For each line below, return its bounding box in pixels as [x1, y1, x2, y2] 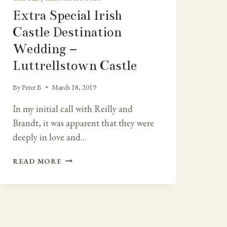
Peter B [22, 82, 42, 92]
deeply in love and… [13, 131, 86, 143]
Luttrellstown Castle [13, 57, 137, 73]
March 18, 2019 [52, 82, 97, 92]
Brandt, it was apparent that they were [13, 117, 154, 129]
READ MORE [13, 156, 62, 166]
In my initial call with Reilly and [13, 103, 133, 115]
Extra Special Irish [13, 7, 122, 23]
